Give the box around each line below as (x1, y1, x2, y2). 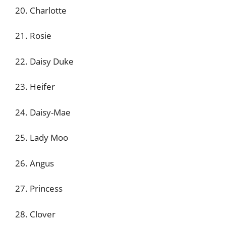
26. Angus (15, 157, 54, 169)
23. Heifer (15, 81, 55, 92)
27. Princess (15, 183, 63, 194)
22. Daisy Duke (15, 55, 74, 67)
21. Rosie (15, 30, 51, 41)
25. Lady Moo (15, 132, 68, 143)
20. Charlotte (15, 4, 67, 16)
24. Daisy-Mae (15, 106, 71, 118)
